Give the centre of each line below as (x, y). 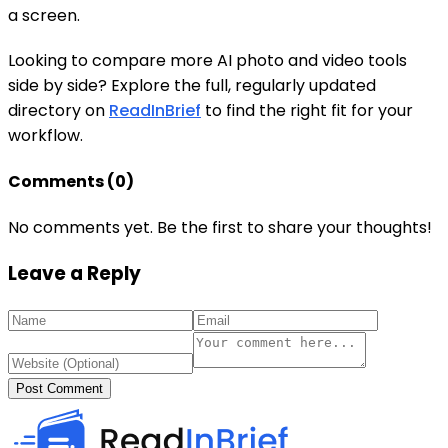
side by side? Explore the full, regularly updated (192, 85)
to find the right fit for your (307, 110)
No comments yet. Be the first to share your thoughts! (220, 228)
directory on (58, 110)
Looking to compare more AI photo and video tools (207, 60)
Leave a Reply (74, 274)
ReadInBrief (155, 110)
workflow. (45, 135)
